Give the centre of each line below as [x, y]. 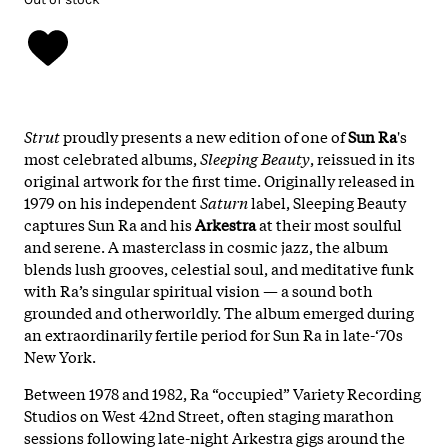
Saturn [224, 201]
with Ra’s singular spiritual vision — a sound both [198, 289]
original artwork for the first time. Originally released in [219, 179]
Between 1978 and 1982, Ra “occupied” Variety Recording [222, 392]
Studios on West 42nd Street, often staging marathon [209, 414]
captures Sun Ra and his [109, 223]
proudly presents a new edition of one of [204, 135]
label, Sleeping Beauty [327, 201]
